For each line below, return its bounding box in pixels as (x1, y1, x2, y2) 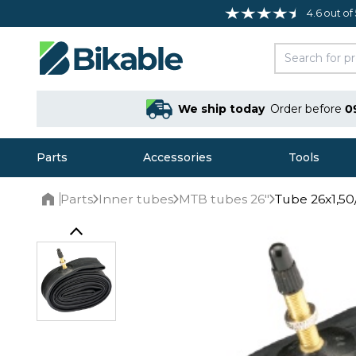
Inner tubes (99, 192, 173, 207)
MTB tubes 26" (179, 192, 269, 207)
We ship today (177, 101, 265, 116)
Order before (269, 101, 345, 116)
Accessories (143, 150, 213, 164)
